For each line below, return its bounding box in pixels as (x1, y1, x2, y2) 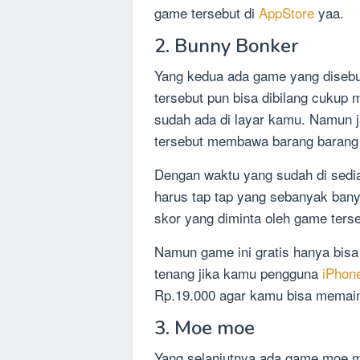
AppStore (259, 2, 318, 22)
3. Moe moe (154, 314, 255, 341)
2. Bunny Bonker (154, 32, 298, 59)
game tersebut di (154, 2, 259, 22)
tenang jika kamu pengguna (154, 262, 322, 283)
